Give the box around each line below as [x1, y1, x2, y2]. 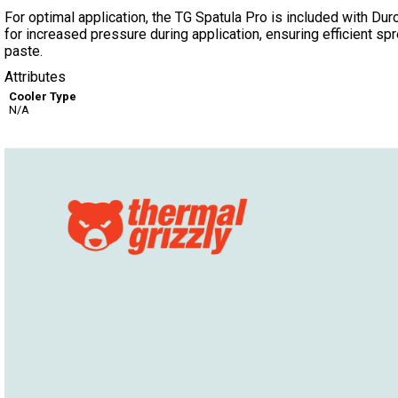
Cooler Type [9, 90, 76, 103]
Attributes [4, 68, 66, 85]
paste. [4, 43, 43, 60]
